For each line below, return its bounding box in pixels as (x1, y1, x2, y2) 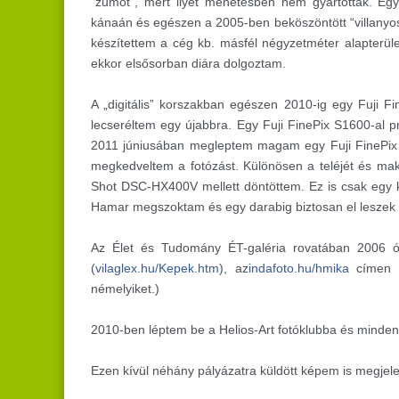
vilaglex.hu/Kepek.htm (95, 261, 219, 276)
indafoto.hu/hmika (248, 261, 349, 276)
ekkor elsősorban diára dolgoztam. (91, 56, 286, 71)
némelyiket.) (91, 281, 159, 297)
